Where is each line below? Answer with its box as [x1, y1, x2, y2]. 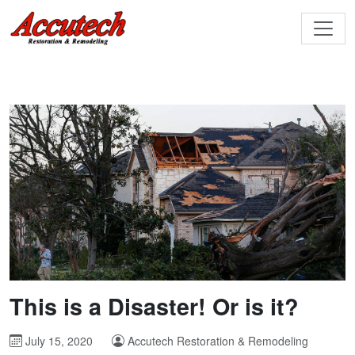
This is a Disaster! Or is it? [10, 290, 299, 323]
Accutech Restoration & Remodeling [128, 333, 308, 349]
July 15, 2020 [22, 333, 93, 349]
